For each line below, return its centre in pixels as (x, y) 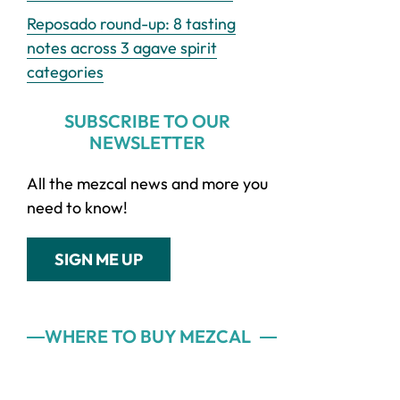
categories (65, 71)
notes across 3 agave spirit (122, 47)
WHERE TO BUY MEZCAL (147, 336)
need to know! (77, 207)
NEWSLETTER (147, 142)
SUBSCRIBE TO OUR (147, 121)
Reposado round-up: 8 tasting (131, 23)
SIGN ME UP (99, 259)
